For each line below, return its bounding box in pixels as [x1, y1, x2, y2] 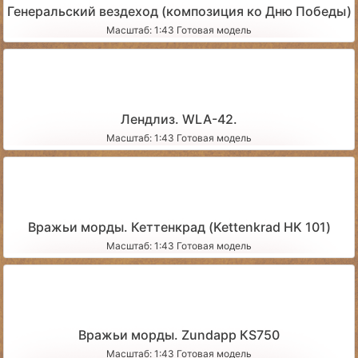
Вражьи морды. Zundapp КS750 [78, 326, 280, 343]
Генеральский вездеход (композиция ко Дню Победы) [6, 2, 352, 19]
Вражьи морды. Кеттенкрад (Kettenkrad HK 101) [27, 218, 331, 235]
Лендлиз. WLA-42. [121, 110, 237, 127]
